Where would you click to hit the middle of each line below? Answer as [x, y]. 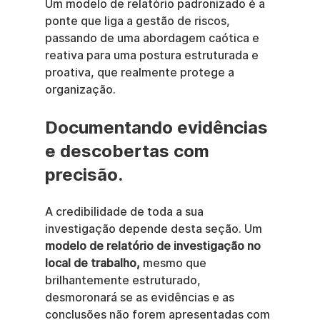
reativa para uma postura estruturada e [153, 56]
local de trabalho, [92, 264]
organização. [80, 90]
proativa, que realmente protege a [141, 73]
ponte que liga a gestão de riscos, [139, 21]
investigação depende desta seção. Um [155, 229]
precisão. [84, 175]
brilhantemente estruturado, [124, 281]
